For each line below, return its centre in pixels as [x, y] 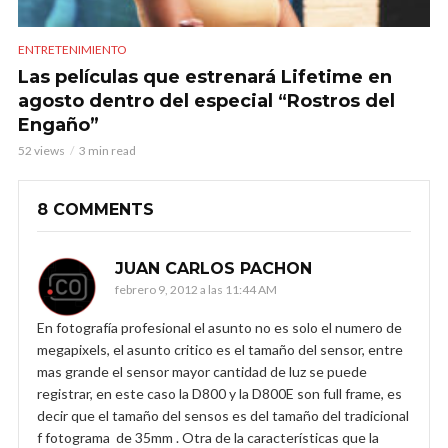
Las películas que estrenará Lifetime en [205, 76]
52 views [41, 150]
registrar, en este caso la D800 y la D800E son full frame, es [219, 393]
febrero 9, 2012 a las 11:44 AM [196, 289]
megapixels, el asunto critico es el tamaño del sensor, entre [220, 349]
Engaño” [58, 124]
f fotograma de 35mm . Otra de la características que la [208, 437]
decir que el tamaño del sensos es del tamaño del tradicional [223, 415]
